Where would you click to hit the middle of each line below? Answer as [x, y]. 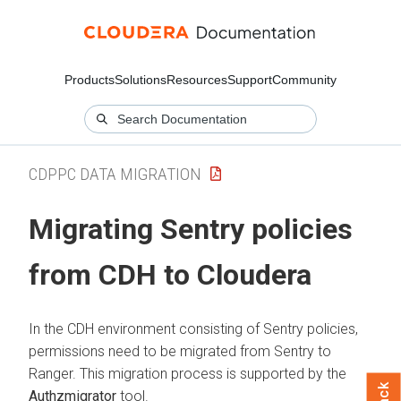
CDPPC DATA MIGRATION [115, 174]
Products [90, 80]
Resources [197, 80]
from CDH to [113, 275]
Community [304, 80]
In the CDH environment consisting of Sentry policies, [193, 328]
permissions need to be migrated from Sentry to [180, 351]
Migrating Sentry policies [191, 230]
